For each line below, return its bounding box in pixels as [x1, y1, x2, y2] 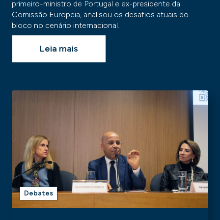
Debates [24, 189, 53, 197]
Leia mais [40, 43, 78, 54]
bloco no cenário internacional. [12, 21, 119, 30]
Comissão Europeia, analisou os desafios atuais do [12, 10, 189, 19]
